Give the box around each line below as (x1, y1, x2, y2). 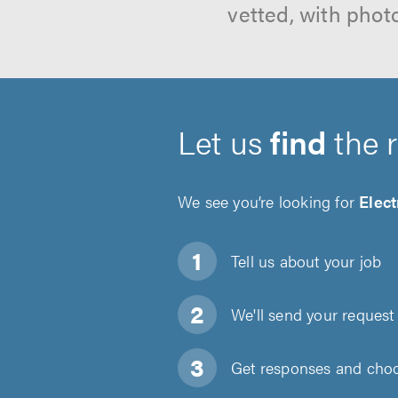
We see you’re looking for (178, 190, 360, 212)
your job (319, 250, 382, 272)
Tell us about (231, 250, 320, 272)
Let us (178, 118, 271, 164)
